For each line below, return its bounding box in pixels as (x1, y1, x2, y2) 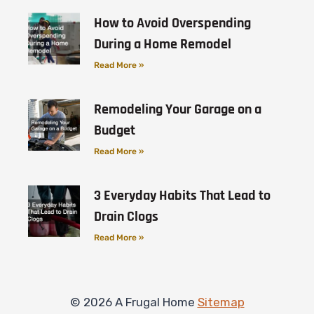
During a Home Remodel (93, 35, 231, 54)
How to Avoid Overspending (93, 14, 251, 33)
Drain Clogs (93, 207, 158, 226)
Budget (93, 121, 135, 140)
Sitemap (197, 295, 245, 310)
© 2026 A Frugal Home (69, 295, 198, 310)
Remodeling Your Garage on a (93, 100, 261, 119)
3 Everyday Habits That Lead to (93, 186, 271, 205)
